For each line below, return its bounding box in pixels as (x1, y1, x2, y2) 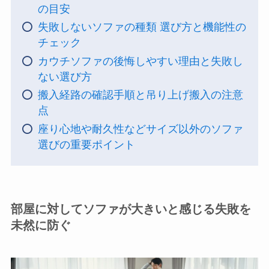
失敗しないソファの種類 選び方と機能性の (37, 21, 246, 34)
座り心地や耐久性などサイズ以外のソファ (37, 122, 243, 135)
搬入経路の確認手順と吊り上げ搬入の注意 (37, 89, 243, 101)
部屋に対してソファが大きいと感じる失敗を (10, 202, 251, 216)
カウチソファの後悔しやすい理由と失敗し (37, 55, 243, 67)
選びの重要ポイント (37, 138, 135, 151)
